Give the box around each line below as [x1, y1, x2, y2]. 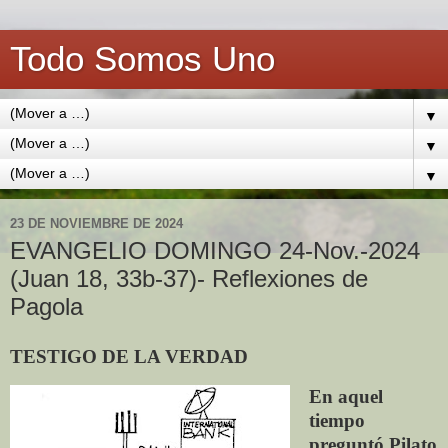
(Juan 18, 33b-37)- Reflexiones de [10, 265, 368, 292]
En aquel [308, 385, 383, 407]
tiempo [308, 409, 365, 431]
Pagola [10, 293, 83, 320]
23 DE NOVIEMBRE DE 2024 [10, 215, 183, 231]
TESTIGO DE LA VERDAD [10, 345, 248, 367]
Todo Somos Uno [10, 40, 275, 78]
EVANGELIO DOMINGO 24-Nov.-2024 [10, 237, 420, 264]
